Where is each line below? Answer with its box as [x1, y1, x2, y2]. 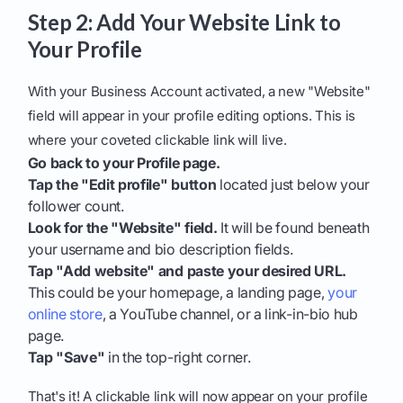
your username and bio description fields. [27, 240, 293, 259]
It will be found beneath [217, 219, 370, 237]
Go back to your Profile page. [27, 154, 220, 173]
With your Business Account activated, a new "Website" [27, 83, 371, 101]
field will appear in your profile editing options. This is [27, 107, 356, 125]
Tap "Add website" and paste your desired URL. [27, 262, 347, 281]
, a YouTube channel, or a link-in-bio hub [102, 305, 358, 324]
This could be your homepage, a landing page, [27, 283, 328, 302]
